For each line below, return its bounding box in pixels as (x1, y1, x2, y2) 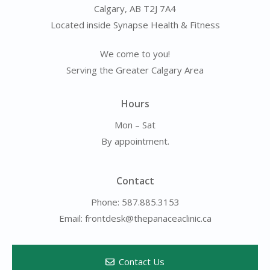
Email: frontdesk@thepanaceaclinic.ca (58, 212, 212, 225)
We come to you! (100, 48, 170, 60)
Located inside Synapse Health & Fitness (50, 19, 220, 31)
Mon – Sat (115, 119, 155, 131)
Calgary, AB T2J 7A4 (94, 2, 176, 15)
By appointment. (101, 135, 169, 148)
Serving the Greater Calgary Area (66, 64, 204, 77)
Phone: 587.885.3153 (90, 196, 180, 209)
